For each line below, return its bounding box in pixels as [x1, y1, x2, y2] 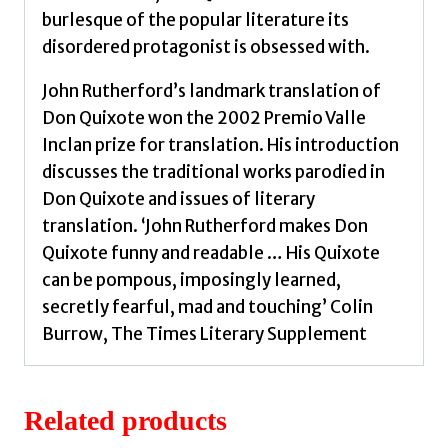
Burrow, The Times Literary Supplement [42, 323, 367, 346]
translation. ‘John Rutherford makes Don [42, 215, 368, 238]
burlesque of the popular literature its [42, 9, 349, 32]
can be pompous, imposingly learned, [42, 269, 341, 292]
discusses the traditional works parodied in [42, 161, 385, 184]
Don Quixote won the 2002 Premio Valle [42, 107, 366, 130]
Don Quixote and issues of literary [42, 188, 315, 211]
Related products [24, 405, 227, 437]
